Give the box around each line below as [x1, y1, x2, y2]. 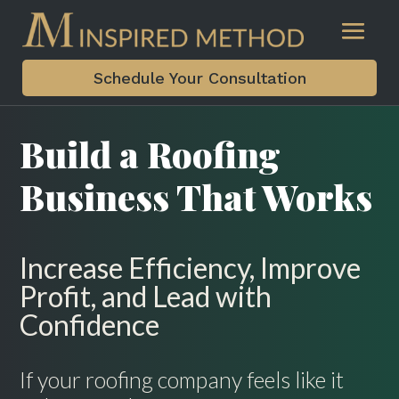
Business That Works [20, 173, 373, 221]
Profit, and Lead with [20, 279, 273, 314]
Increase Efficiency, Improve [20, 250, 362, 286]
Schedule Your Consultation [93, 68, 306, 87]
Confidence [20, 307, 160, 343]
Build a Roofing [20, 130, 281, 178]
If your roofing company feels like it [20, 366, 345, 394]
